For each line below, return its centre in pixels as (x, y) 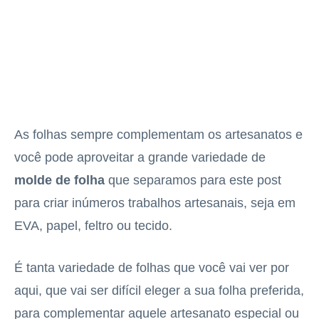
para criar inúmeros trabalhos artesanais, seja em (155, 203)
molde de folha (59, 180)
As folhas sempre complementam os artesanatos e (158, 134)
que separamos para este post (193, 180)
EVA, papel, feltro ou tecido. (93, 225)
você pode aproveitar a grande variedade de (140, 157)
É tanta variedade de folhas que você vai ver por (152, 267)
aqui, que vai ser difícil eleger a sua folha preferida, (159, 290)
